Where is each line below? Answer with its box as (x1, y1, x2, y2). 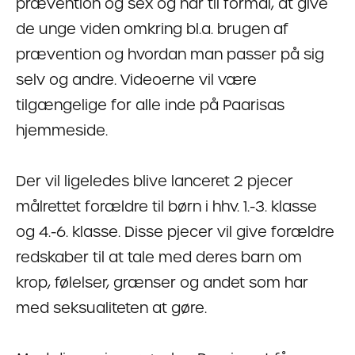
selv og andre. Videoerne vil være (16, 69, 257, 90)
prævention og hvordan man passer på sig (16, 44, 324, 64)
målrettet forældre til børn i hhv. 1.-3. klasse (16, 196, 317, 216)
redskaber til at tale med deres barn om (16, 246, 302, 267)
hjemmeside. (16, 120, 108, 140)
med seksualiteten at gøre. (16, 297, 207, 318)
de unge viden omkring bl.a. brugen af (16, 18, 288, 39)
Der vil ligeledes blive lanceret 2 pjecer (16, 170, 293, 191)
